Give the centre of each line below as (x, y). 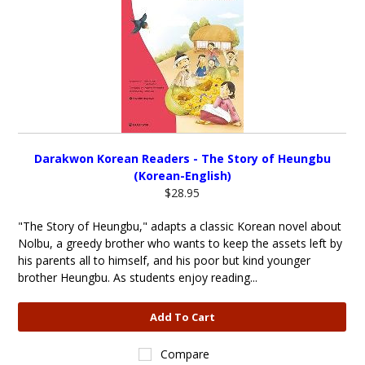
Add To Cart (182, 317)
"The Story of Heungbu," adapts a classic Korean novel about (180, 226)
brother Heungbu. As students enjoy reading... (138, 277)
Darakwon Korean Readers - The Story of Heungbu (182, 158)
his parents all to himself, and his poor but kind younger (165, 260)
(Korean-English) (182, 176)
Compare (185, 354)
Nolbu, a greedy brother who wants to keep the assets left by (180, 243)
